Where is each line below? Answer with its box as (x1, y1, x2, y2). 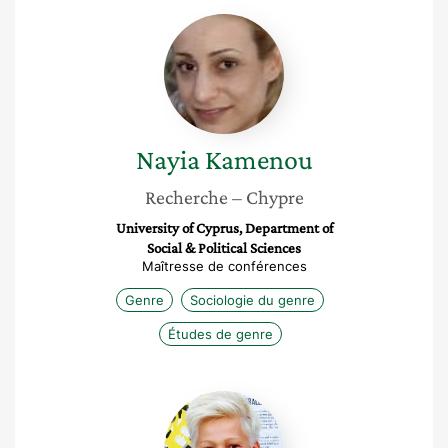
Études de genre (167, 326, 273, 342)
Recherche (144, 186, 228, 208)
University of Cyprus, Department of (115, 220, 333, 236)
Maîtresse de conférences (141, 258, 307, 274)
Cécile (223, 390, 270, 410)
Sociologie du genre (190, 292, 315, 308)
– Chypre (231, 186, 304, 208)
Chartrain (223, 410, 294, 430)
